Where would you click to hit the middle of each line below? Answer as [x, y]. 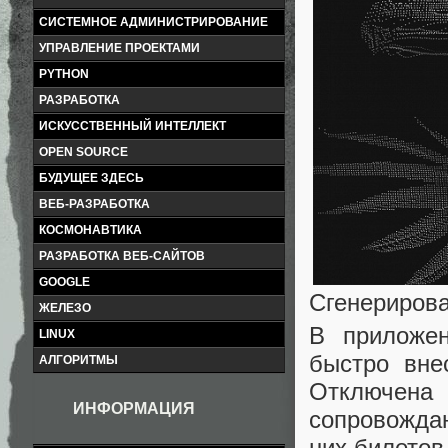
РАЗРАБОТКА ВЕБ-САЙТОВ [122, 256]
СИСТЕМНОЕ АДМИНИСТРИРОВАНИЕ [153, 22]
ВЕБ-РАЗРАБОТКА [94, 204]
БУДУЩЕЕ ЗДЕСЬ [91, 178]
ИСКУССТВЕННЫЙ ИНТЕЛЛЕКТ [132, 126]
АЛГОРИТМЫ [78, 360]
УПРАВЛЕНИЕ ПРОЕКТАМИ [119, 48]
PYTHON [64, 74]
